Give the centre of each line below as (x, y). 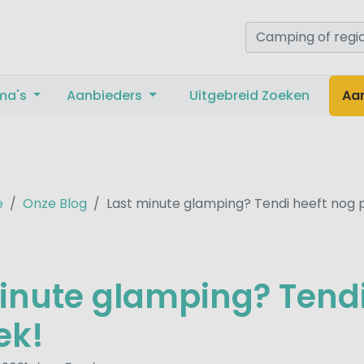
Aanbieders (106, 95)
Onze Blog (55, 203)
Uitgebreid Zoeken (250, 95)
